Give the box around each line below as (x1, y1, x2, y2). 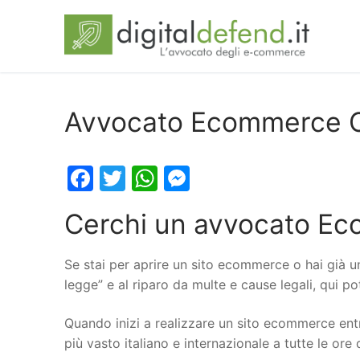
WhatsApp (157, 162, 284, 194)
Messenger (190, 162, 326, 194)
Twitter (125, 162, 212, 194)
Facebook (93, 162, 213, 194)
